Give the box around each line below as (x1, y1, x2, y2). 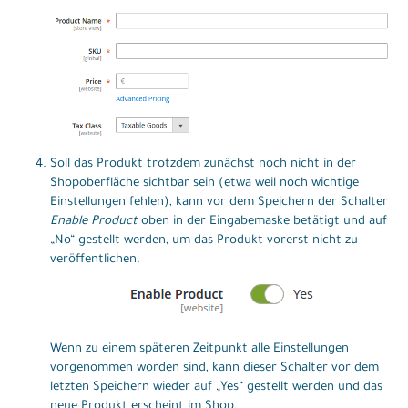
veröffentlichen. (50, 253, 140, 268)
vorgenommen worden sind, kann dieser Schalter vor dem (50, 362, 379, 376)
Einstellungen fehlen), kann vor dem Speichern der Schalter (50, 196, 388, 210)
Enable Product (50, 215, 138, 229)
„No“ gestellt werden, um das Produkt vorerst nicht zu (50, 234, 358, 249)
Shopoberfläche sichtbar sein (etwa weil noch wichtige (50, 177, 359, 191)
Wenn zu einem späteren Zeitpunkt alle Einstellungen (50, 342, 349, 357)
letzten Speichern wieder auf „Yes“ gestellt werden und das (50, 381, 382, 395)
